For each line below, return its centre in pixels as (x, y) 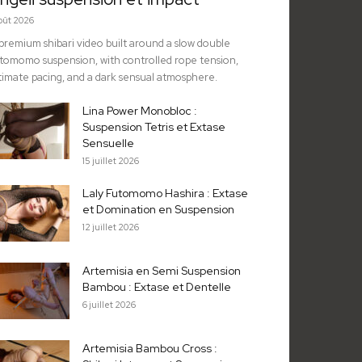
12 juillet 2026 (111, 227)
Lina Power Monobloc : (140, 111)
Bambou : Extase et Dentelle (157, 287)
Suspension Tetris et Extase (154, 127)
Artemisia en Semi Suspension (162, 271)
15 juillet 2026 (111, 161)
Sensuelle (108, 143)
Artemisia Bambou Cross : (150, 349)
